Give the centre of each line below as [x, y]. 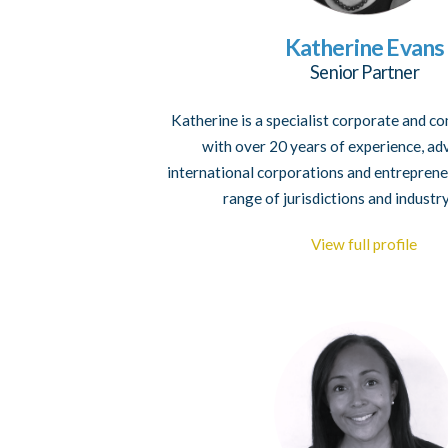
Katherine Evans [364, 46]
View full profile [364, 243]
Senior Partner [364, 71]
